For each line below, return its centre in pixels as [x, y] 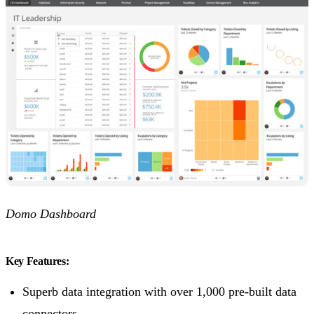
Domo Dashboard [51, 214]
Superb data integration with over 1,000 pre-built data [159, 292]
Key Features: [37, 261]
